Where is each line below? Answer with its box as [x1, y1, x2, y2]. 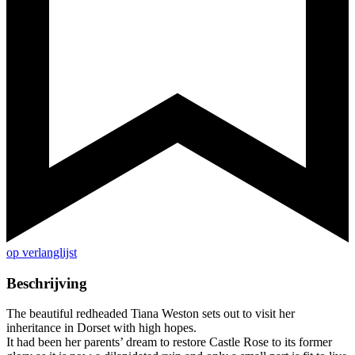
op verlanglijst [6, 246, 77, 260]
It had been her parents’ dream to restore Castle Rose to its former [6, 335, 332, 349]
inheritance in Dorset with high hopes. [6, 321, 197, 335]
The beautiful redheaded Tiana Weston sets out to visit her [6, 307, 295, 321]
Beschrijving [6, 274, 87, 292]
